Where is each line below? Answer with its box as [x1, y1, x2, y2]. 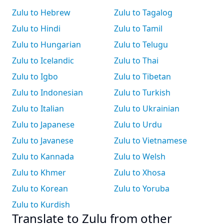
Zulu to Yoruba [114, 183, 169, 194]
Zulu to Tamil [114, 23, 162, 34]
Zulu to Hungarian [12, 39, 81, 50]
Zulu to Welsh [114, 151, 165, 162]
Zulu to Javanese [12, 135, 73, 146]
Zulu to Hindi [12, 23, 60, 34]
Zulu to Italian [12, 103, 64, 114]
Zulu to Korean [12, 183, 68, 194]
